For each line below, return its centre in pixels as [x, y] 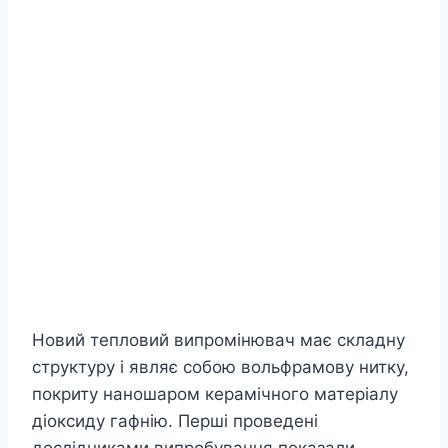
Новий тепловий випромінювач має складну [218, 340]
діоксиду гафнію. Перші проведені [175, 421]
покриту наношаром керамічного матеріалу [215, 394]
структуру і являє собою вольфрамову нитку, [220, 367]
